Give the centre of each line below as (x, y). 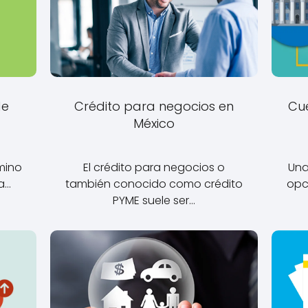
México (154, 123)
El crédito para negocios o (154, 168)
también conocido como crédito (154, 184)
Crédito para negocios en (154, 106)
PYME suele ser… (154, 201)
